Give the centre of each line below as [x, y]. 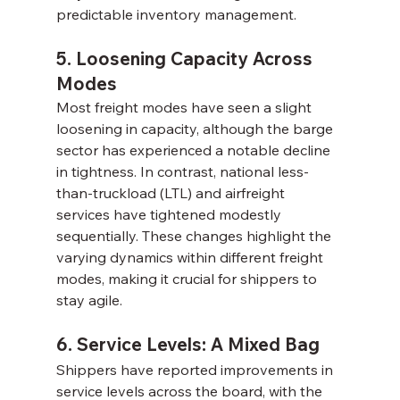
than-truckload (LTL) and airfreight [172, 192]
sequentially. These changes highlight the [195, 235]
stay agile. [89, 300]
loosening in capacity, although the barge [196, 128]
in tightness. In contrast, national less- [182, 171]
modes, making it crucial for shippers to [188, 278]
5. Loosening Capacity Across [186, 58]
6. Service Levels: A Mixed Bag [187, 344]
